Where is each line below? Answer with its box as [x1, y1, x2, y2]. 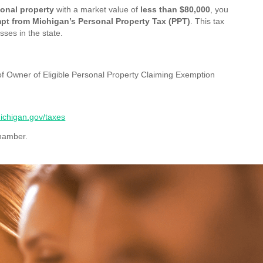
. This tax [190, 16, 225, 26]
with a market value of [54, 4, 141, 14]
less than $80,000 [140, 4, 211, 14]
